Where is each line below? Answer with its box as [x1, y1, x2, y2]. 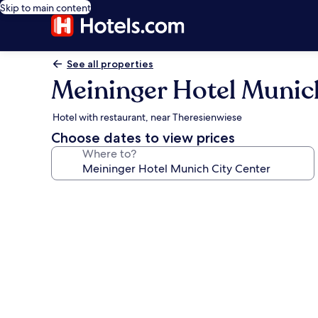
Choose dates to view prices [51, 129, 235, 146]
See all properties [67, 57, 153, 70]
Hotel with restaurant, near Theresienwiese [53, 111, 242, 124]
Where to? [82, 146, 136, 161]
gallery [50, 206, 108, 226]
